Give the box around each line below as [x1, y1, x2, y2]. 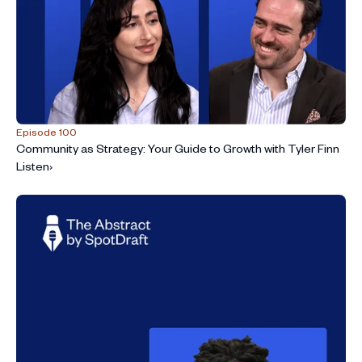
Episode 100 [16, 125, 77, 139]
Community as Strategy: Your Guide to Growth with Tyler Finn [16, 141, 339, 157]
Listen [16, 158, 49, 175]
